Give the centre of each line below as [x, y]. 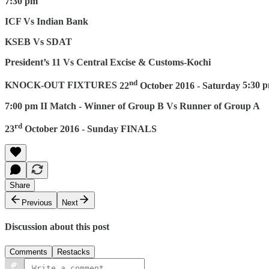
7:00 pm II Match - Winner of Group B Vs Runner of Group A [132, 106]
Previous [37, 203]
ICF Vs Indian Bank [47, 22]
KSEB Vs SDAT [38, 42]
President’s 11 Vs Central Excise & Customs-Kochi [108, 62]
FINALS [139, 129]
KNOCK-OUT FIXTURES [61, 85]
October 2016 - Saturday [189, 85]
